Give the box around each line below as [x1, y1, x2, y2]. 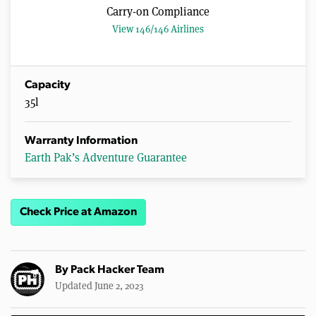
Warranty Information [25, 135, 138, 147]
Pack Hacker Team [71, 265, 164, 276]
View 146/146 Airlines [112, 22, 204, 35]
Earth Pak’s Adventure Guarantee [25, 150, 187, 165]
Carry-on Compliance [107, 4, 209, 19]
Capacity [25, 79, 71, 91]
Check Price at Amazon [20, 206, 137, 218]
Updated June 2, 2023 [55, 279, 144, 293]
